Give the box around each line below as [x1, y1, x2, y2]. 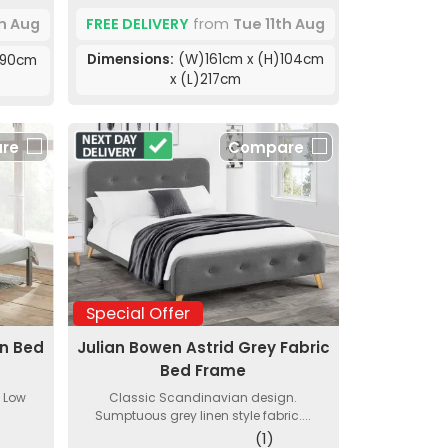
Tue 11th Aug [232, 13, 325, 34]
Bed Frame [160, 360, 247, 382]
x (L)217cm [169, 70, 241, 90]
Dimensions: [86, 50, 174, 70]
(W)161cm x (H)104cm [173, 50, 324, 70]
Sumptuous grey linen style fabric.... [95, 407, 312, 425]
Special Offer [85, 301, 190, 325]
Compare [227, 136, 304, 158]
